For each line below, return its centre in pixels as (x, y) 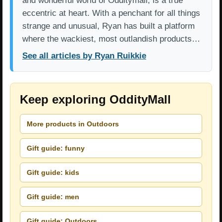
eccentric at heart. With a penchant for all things (111, 13)
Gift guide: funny (56, 148)
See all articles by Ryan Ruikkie (84, 56)
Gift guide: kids (53, 172)
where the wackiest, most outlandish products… (111, 39)
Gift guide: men (53, 196)
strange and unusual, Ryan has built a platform (109, 26)
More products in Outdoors (73, 124)
